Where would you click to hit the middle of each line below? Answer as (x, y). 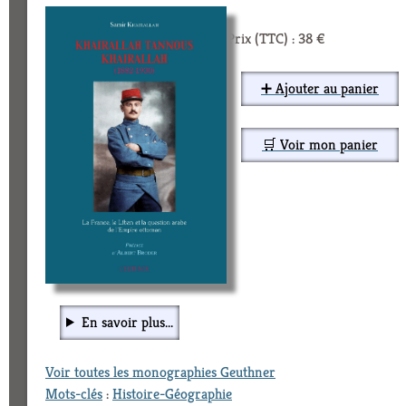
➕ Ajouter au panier (320, 89)
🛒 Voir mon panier (320, 145)
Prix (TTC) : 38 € (276, 39)
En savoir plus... (127, 322)
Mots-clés (74, 393)
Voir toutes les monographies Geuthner (160, 372)
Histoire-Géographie (172, 393)
